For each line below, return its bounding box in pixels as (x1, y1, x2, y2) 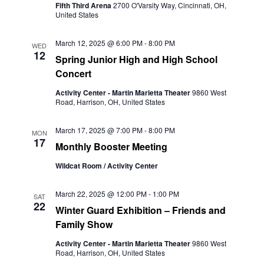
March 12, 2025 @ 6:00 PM (55, 38, 143, 48)
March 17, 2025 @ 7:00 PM (55, 125, 143, 135)
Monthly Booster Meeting (55, 140, 167, 153)
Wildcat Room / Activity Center (55, 160, 158, 171)
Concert (55, 67, 91, 80)
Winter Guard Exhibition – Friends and (55, 203, 226, 217)
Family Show (55, 217, 113, 231)
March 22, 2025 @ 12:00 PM (55, 189, 147, 199)
